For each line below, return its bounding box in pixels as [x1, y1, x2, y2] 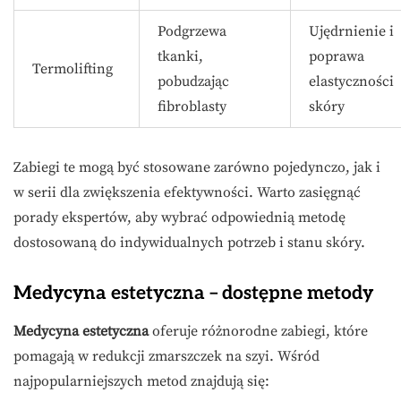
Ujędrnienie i [309, 21, 394, 40]
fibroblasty [158, 97, 226, 115]
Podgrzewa [158, 21, 226, 40]
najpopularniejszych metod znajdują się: [13, 371, 269, 390]
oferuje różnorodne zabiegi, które [149, 321, 368, 340]
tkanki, [158, 47, 203, 65]
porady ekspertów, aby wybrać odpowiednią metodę [13, 208, 346, 226]
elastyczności [309, 72, 394, 90]
